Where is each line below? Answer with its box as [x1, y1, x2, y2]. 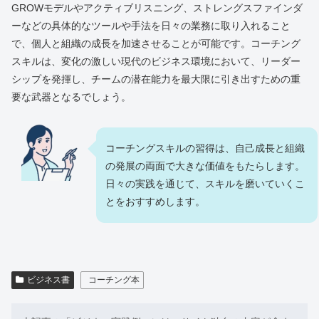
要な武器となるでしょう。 [11, 90, 131, 103]
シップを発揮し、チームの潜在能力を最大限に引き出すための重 [11, 73, 300, 85]
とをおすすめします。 [105, 195, 205, 207]
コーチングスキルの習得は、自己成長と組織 [105, 142, 305, 154]
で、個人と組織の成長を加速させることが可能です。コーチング [11, 37, 300, 49]
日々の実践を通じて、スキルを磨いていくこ [105, 177, 305, 189]
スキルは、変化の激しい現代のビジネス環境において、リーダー [11, 55, 300, 67]
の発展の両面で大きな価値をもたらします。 [105, 159, 305, 172]
